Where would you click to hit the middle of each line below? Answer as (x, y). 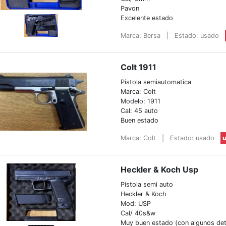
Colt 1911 (138, 67)
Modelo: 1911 (140, 101)
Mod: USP (135, 203)
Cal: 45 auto (139, 110)
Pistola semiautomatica (156, 82)
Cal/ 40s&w (138, 213)
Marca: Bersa (141, 35)
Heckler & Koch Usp (159, 169)
